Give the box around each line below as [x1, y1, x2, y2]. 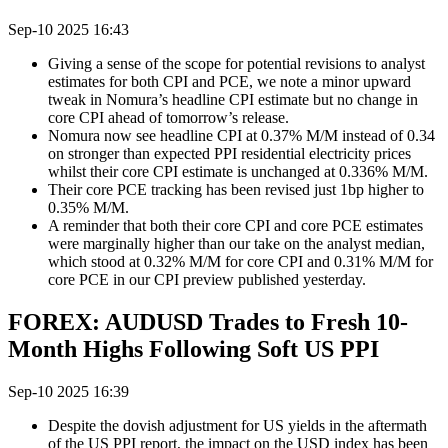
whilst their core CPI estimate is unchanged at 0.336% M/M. [48, 163, 428, 181]
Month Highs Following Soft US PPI [8, 336, 379, 363]
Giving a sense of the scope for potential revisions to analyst [48, 55, 425, 73]
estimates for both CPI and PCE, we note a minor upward [48, 73, 411, 91]
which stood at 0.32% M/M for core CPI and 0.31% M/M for [48, 253, 433, 271]
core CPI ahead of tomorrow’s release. [48, 109, 289, 127]
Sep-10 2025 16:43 [8, 21, 129, 39]
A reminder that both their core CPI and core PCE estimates [48, 217, 423, 235]
